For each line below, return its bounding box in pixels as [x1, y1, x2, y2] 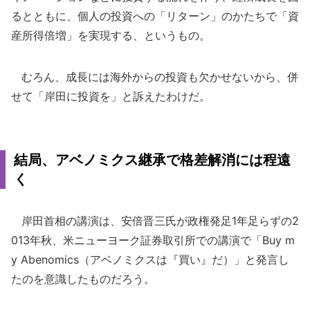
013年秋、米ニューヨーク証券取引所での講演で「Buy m [11, 233, 295, 247]
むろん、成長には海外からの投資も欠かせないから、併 [11, 70, 298, 84]
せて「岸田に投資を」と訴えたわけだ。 [11, 89, 210, 103]
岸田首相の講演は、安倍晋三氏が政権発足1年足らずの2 [11, 214, 299, 228]
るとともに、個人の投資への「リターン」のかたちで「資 [11, 9, 299, 23]
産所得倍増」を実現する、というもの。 [11, 28, 210, 42]
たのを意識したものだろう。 [11, 272, 155, 286]
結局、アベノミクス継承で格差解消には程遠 [14, 152, 291, 168]
